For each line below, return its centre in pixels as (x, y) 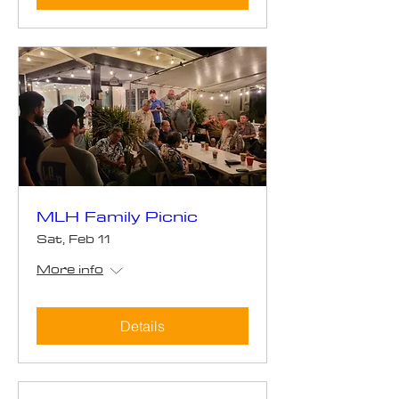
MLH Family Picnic (117, 216)
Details (142, 326)
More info (70, 269)
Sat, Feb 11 (73, 239)
